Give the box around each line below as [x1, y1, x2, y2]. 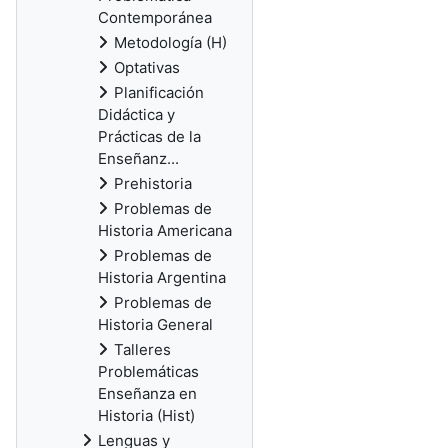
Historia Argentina [98, 268, 226, 287]
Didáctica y [98, 105, 175, 124]
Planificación [114, 83, 204, 102]
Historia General [98, 315, 213, 334]
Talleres [114, 340, 171, 359]
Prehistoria [114, 174, 192, 193]
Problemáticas [98, 362, 199, 381]
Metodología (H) [114, 33, 227, 52]
